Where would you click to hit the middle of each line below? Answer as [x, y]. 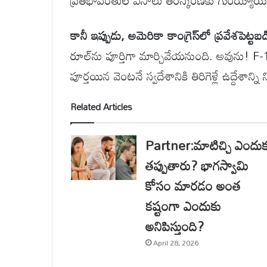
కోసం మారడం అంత [193, 186]
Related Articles [101, 107]
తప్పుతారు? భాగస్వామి [197, 166]
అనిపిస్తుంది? [174, 226]
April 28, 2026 [176, 243]
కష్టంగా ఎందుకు [183, 206]
